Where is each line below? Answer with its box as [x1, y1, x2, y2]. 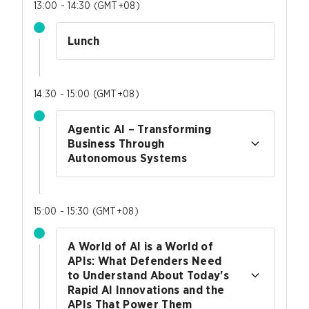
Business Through [68, 137, 165, 150]
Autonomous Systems [68, 152, 188, 164]
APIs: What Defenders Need [68, 255, 222, 267]
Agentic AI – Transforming [68, 123, 212, 135]
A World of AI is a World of [68, 240, 214, 252]
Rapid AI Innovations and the [68, 283, 225, 296]
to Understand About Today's [68, 269, 230, 281]
